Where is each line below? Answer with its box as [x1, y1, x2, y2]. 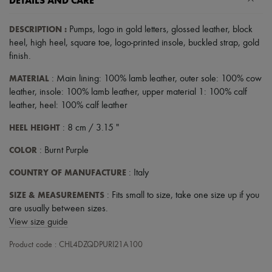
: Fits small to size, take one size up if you [104, 190, 259, 200]
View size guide [9, 217, 68, 227]
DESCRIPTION [9, 24, 62, 35]
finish [9, 51, 29, 61]
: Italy [126, 168, 149, 178]
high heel [30, 38, 66, 48]
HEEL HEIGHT [9, 122, 60, 133]
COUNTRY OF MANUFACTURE [9, 167, 126, 178]
